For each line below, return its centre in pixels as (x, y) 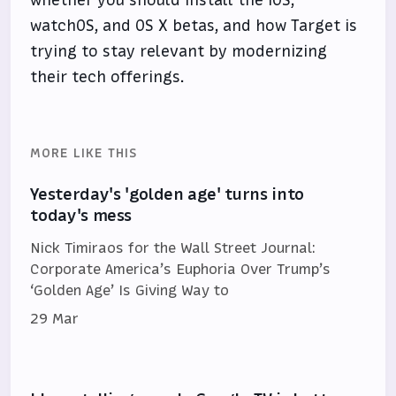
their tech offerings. (107, 77)
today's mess (81, 215)
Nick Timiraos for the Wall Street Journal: (173, 247)
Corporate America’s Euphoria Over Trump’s (181, 269)
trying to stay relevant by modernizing (179, 51)
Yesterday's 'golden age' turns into (167, 194)
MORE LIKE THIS (84, 153)
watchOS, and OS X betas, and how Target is (194, 26)
